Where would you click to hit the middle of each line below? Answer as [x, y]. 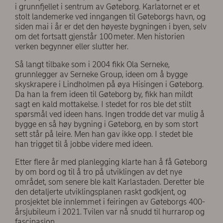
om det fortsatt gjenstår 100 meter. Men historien [100, 37]
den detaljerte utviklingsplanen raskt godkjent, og [101, 192]
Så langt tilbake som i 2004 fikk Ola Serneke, [92, 65]
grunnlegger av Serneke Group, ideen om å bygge [101, 75]
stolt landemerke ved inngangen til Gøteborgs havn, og [110, 17]
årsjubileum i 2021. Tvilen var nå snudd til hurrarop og [110, 212]
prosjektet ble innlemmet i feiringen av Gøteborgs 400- [110, 202]
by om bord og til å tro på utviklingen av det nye [99, 172]
